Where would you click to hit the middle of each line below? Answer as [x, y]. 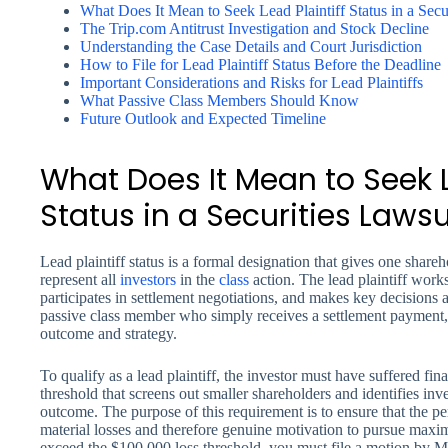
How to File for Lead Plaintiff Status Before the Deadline [260, 64]
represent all [80, 279]
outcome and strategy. [108, 333]
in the [197, 279]
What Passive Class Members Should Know [219, 100]
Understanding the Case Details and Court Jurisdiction [251, 46]
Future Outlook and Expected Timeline [203, 118]
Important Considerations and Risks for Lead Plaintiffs [251, 82]
